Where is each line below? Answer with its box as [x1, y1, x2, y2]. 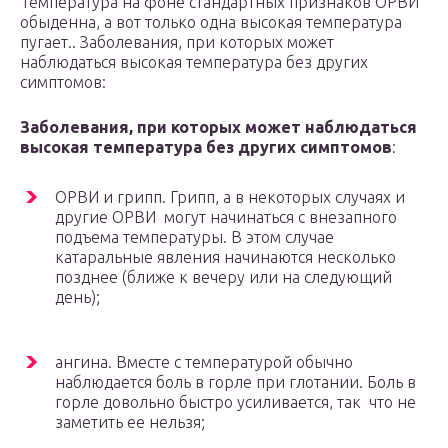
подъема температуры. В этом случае [55, 228, 334, 247]
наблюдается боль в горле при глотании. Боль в [55, 373, 416, 392]
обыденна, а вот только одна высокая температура [20, 13, 402, 32]
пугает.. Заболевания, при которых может [20, 33, 334, 52]
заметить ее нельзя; [55, 413, 205, 432]
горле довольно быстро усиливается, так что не [55, 393, 416, 412]
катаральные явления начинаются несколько [55, 248, 396, 267]
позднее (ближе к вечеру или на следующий [55, 268, 392, 287]
